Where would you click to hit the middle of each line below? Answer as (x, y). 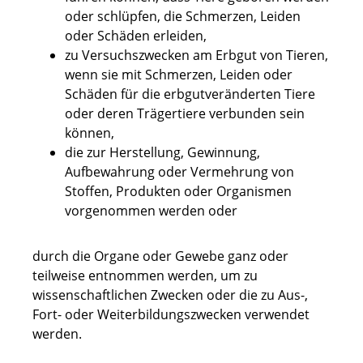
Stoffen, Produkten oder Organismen (178, 192)
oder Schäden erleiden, (136, 36)
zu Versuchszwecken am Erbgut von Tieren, (196, 56)
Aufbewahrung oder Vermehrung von (179, 172)
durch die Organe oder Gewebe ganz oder (160, 256)
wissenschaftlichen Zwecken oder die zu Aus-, (170, 295)
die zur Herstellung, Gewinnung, (162, 153)
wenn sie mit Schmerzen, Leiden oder (179, 75)
